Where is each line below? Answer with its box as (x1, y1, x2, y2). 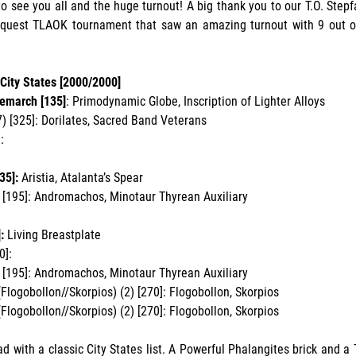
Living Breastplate (3, 226, 101, 242)
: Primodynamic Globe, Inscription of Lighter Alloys (65, 93, 325, 109)
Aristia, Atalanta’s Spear (17, 169, 143, 185)
